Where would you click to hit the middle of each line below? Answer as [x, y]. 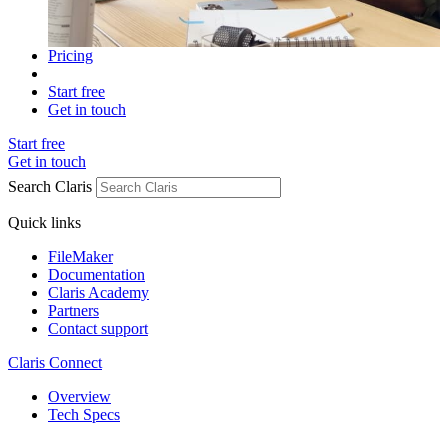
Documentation [96, 274]
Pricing [70, 55]
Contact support [98, 328]
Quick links [44, 222]
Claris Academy [98, 292]
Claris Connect [55, 362]
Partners [73, 310]
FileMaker [80, 256]
